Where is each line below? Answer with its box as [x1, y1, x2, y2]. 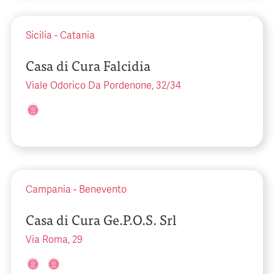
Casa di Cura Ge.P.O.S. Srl [26, 209, 177, 230]
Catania [60, 29, 95, 42]
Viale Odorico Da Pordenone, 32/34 [26, 80, 181, 92]
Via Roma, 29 [26, 234, 83, 246]
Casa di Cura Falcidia [26, 54, 150, 76]
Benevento [79, 183, 127, 196]
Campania [26, 183, 71, 196]
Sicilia [26, 29, 52, 42]
